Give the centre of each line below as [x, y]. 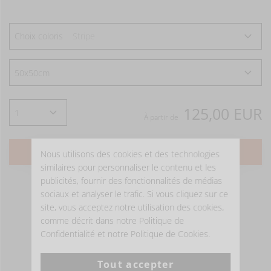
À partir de [161, 117]
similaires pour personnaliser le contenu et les [129, 167]
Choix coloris [39, 36]
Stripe [84, 36]
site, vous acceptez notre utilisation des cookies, [132, 207]
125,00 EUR [223, 114]
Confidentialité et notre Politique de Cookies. [126, 234]
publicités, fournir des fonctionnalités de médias [132, 181]
